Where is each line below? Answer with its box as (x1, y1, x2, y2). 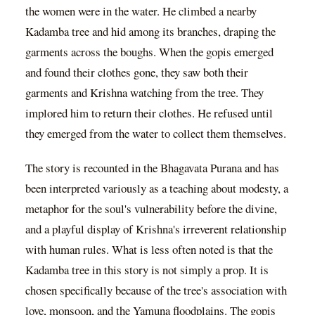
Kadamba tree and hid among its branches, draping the (25, 23, 276, 40)
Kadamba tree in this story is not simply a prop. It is (25, 261, 269, 278)
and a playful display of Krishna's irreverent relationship (25, 220, 286, 237)
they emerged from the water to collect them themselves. (25, 125, 286, 142)
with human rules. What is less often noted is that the (25, 240, 273, 257)
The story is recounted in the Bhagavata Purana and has (25, 159, 279, 176)
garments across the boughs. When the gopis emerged (25, 44, 274, 60)
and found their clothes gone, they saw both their (25, 64, 248, 81)
